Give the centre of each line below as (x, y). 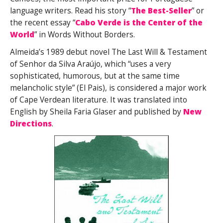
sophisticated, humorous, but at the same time (95, 76)
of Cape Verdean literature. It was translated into (99, 100)
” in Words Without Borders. (85, 35)
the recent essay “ (43, 23)
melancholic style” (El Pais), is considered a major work (108, 88)
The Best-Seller (161, 11)
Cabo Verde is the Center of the (139, 23)
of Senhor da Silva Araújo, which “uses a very (91, 64)
